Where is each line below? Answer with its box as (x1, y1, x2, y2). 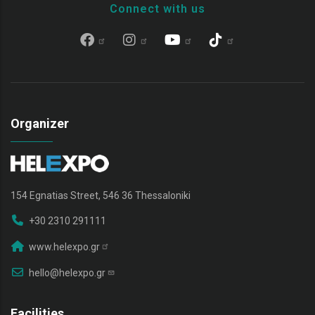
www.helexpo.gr (29, 240, 100, 252)
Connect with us (110, 1, 205, 15)
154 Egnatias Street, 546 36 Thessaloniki (11, 189, 191, 201)
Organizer (11, 115, 69, 131)
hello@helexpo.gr (29, 266, 105, 278)
